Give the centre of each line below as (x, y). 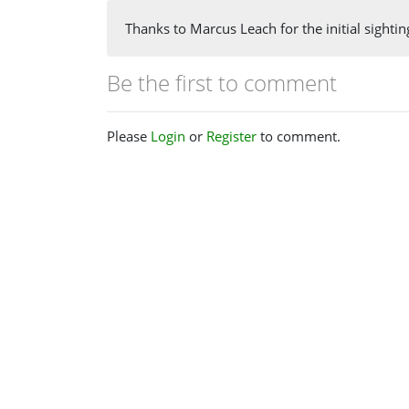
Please (129, 136)
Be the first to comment (222, 82)
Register (231, 136)
